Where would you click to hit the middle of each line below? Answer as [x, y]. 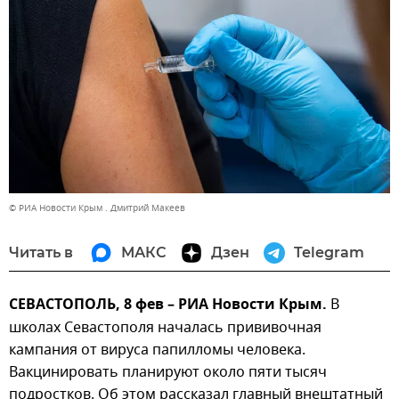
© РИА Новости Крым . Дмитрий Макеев [97, 208]
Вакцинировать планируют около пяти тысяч [168, 372]
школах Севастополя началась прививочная [165, 327]
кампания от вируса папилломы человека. [157, 350]
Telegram [329, 252]
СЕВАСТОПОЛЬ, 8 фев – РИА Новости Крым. [170, 305]
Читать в [41, 252]
